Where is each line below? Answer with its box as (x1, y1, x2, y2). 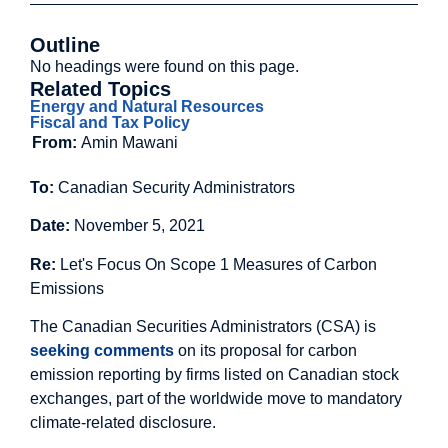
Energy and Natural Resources (30, 98, 264, 115)
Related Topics (30, 78, 171, 100)
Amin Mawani (81, 134, 178, 151)
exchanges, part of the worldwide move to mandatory (30, 390, 402, 408)
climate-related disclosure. (30, 414, 216, 432)
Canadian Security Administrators (58, 179, 295, 196)
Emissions (30, 279, 104, 297)
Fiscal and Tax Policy (30, 114, 190, 131)
